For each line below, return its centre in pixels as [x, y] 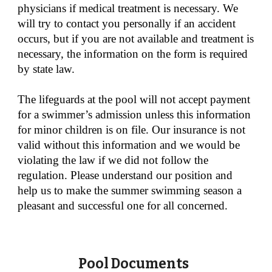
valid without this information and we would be [129, 145]
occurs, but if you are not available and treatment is [136, 39]
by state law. [46, 69]
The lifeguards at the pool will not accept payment [134, 99]
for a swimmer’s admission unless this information [134, 114]
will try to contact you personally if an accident [127, 23]
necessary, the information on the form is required [133, 54]
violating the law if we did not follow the [113, 160]
